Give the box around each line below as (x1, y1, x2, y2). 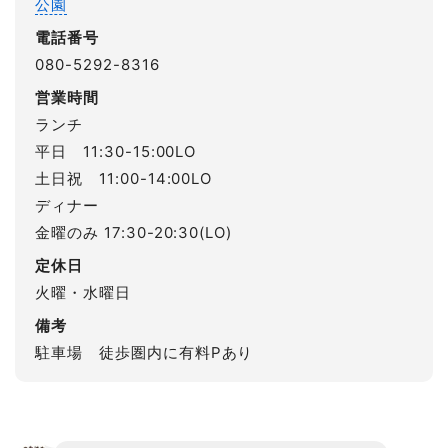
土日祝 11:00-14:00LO (35, 168, 213, 188)
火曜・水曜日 (35, 282, 131, 302)
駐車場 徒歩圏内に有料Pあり (35, 342, 254, 362)
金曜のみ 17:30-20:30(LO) (35, 222, 233, 242)
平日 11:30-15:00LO (35, 141, 197, 161)
